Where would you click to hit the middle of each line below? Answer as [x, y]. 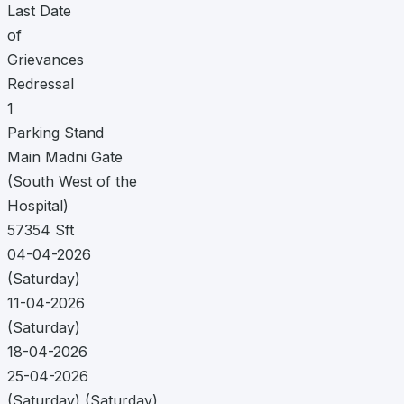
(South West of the [72, 181]
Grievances [46, 59]
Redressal [41, 83]
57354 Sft [41, 230]
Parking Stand [55, 132]
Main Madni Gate [65, 156]
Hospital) [38, 205]
